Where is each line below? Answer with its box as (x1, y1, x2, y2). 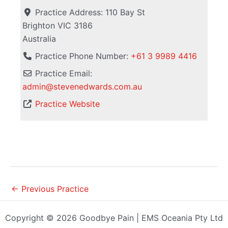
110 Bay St (105, 7, 146, 18)
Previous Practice (19, 184, 89, 194)
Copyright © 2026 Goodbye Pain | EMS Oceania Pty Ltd (5, 212, 223, 223)
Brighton (22, 20, 55, 31)
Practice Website (35, 99, 100, 109)
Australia (22, 34, 56, 44)
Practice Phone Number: (35, 51, 131, 62)
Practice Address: (35, 7, 106, 18)
